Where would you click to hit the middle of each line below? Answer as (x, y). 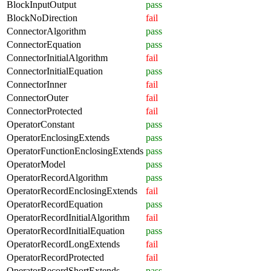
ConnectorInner (37, 84)
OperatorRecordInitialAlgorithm (68, 217)
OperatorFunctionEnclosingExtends (75, 151)
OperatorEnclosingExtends (58, 137)
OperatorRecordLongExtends (63, 244)
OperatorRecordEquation (55, 204)
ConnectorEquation (44, 44)
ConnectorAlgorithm (46, 31)
